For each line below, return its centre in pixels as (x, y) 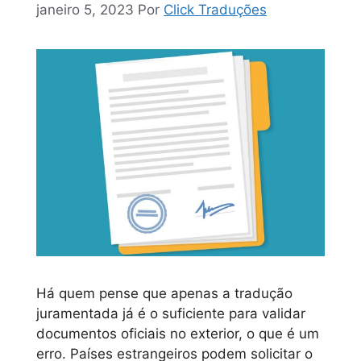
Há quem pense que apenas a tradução (164, 294)
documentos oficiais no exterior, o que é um (178, 334)
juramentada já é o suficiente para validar (171, 314)
